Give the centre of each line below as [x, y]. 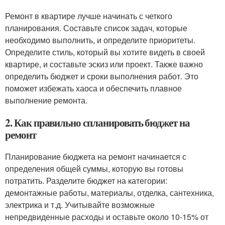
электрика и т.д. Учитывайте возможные [80, 205]
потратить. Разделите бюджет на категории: [86, 181]
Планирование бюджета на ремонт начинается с [96, 156]
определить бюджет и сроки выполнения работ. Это [102, 76]
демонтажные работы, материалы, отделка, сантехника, [109, 193]
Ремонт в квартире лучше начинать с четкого [89, 16]
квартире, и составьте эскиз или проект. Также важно [104, 64]
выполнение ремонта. [46, 100]
